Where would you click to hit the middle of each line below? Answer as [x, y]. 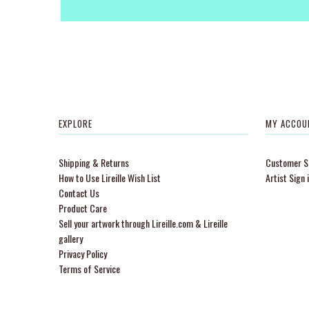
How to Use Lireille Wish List [109, 178]
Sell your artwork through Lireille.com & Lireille [143, 223]
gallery [70, 239]
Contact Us [79, 193]
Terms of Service [89, 269]
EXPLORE [75, 124]
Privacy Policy [82, 254]
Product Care [82, 208]
